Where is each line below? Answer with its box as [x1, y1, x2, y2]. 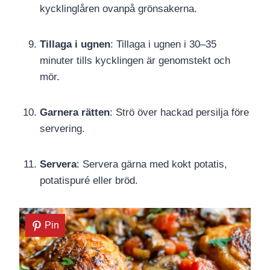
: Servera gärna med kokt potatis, [77, 159, 227, 171]
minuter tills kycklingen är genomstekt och [40, 55, 230, 67]
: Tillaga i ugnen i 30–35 [110, 39, 216, 51]
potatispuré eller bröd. [40, 175, 138, 187]
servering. [40, 123, 85, 135]
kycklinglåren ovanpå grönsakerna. [40, 3, 197, 15]
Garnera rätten [40, 107, 110, 119]
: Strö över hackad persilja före [110, 107, 249, 119]
